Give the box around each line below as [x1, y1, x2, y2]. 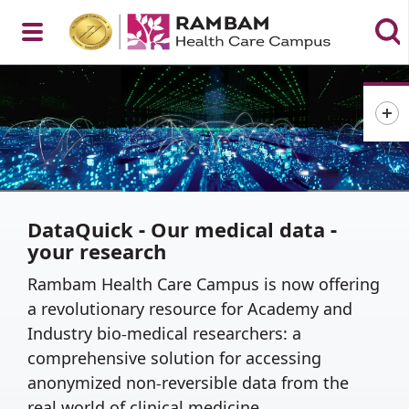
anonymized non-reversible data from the [27, 372, 349, 393]
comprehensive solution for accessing [27, 347, 321, 369]
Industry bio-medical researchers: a [27, 322, 301, 344]
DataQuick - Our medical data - [27, 216, 337, 243]
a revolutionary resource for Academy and [27, 298, 352, 320]
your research [27, 238, 166, 265]
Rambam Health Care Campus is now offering [27, 273, 380, 295]
